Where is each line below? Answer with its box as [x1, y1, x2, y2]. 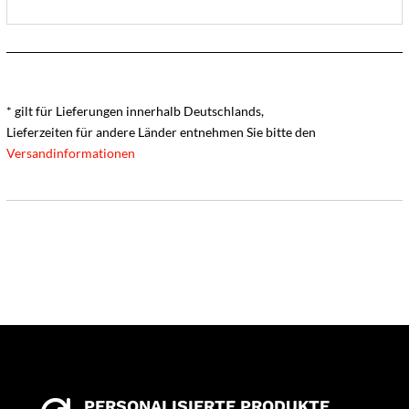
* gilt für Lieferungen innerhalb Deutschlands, [5, 103, 264, 120]
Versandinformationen [5, 145, 135, 162]
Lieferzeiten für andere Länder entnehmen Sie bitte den [5, 124, 316, 141]
